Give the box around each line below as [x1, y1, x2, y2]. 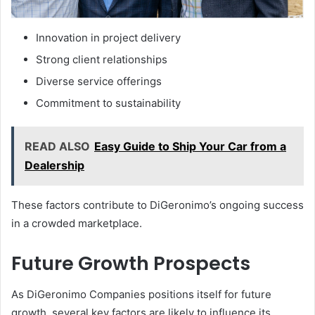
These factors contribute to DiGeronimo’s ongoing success [11, 198, 304, 212]
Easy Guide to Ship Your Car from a [94, 139, 286, 153]
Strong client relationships [36, 52, 167, 66]
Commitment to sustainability [36, 96, 181, 110]
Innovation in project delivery [36, 30, 181, 44]
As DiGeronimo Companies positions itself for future [11, 288, 271, 302]
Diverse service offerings [36, 74, 162, 88]
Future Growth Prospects [11, 250, 250, 276]
